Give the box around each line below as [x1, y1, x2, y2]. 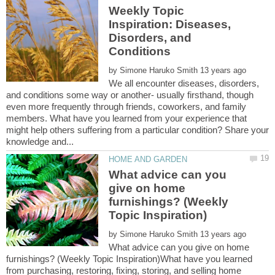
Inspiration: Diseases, [109, 17, 231, 31]
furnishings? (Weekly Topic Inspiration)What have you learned [6, 253, 252, 264]
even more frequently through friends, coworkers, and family [6, 101, 246, 112]
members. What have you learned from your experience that [6, 112, 247, 123]
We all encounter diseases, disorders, [109, 77, 260, 88]
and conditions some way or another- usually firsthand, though [6, 89, 254, 100]
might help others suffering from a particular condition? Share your [6, 124, 269, 135]
